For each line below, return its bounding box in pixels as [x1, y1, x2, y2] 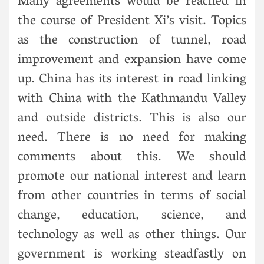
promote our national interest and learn [18, 164, 246, 190]
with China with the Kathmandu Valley [18, 87, 246, 112]
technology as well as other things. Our [18, 223, 246, 248]
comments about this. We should [18, 145, 246, 170]
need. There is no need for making [18, 126, 246, 151]
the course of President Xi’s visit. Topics [18, 9, 246, 34]
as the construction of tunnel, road [18, 28, 246, 54]
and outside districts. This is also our [18, 106, 246, 131]
